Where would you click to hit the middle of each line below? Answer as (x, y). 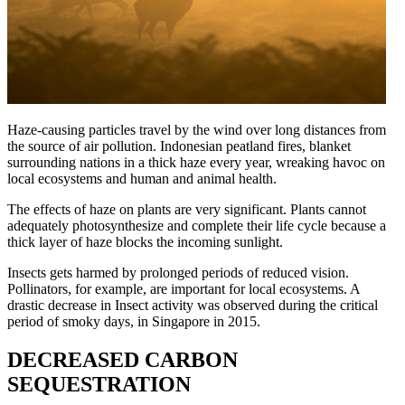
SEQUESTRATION (99, 385)
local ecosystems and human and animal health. (142, 179)
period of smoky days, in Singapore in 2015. (134, 322)
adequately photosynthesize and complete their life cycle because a (197, 226)
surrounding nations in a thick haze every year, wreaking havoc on (196, 163)
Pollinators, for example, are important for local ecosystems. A (184, 289)
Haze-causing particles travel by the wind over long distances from (197, 130)
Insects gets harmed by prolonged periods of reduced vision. (178, 273)
